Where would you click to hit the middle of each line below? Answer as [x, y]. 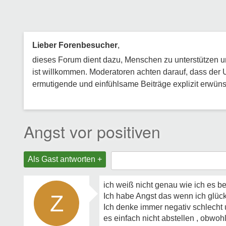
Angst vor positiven [92, 131]
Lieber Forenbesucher [75, 45]
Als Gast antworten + [65, 159]
